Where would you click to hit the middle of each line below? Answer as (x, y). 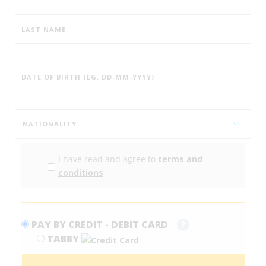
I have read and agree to (108, 159)
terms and (180, 159)
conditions (81, 173)
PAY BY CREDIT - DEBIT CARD (100, 225)
